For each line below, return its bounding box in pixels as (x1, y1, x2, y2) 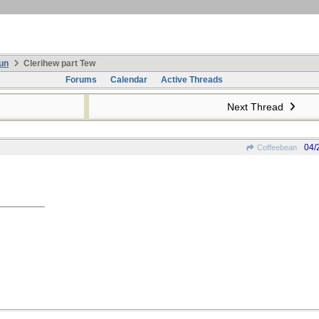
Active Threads (160, 75, 223, 85)
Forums (65, 75, 97, 85)
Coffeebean (255, 143, 297, 152)
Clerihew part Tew (21, 58, 95, 68)
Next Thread (226, 101, 286, 113)
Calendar (110, 75, 147, 85)
